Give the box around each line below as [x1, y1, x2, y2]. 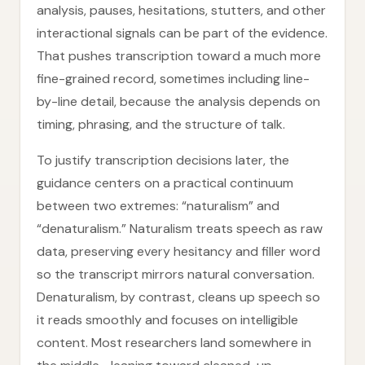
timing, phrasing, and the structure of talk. [37, 116, 285, 133]
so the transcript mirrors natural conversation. [37, 266, 314, 283]
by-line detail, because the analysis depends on [37, 93, 320, 110]
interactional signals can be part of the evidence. [37, 24, 328, 42]
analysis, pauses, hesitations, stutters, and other [37, 2, 326, 19]
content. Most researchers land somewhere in [37, 334, 311, 351]
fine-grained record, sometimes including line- [37, 70, 310, 87]
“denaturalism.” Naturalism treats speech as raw [37, 220, 323, 237]
